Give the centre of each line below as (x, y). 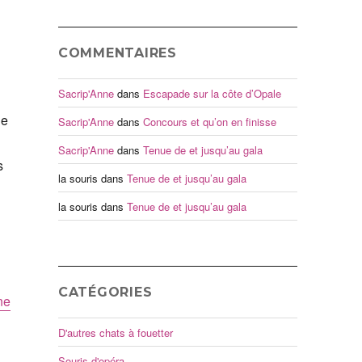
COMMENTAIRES (117, 53)
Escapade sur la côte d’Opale (212, 93)
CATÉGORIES (105, 293)
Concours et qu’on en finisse (209, 121)
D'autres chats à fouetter (115, 332)
